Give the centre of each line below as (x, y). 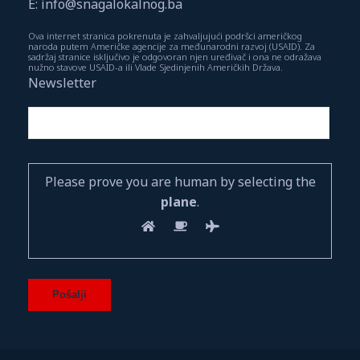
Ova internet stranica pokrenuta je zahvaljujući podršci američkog (165, 35)
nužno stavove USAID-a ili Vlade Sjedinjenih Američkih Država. (155, 67)
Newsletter (62, 82)
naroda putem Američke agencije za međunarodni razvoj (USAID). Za (172, 46)
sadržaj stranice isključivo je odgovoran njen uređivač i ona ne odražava (175, 56)
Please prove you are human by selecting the (180, 181)
